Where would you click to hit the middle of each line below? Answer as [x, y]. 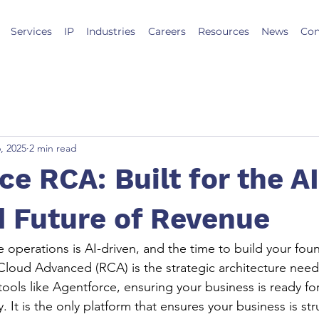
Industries [111, 31]
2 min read [53, 148]
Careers [167, 31]
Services [31, 31]
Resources [223, 31]
